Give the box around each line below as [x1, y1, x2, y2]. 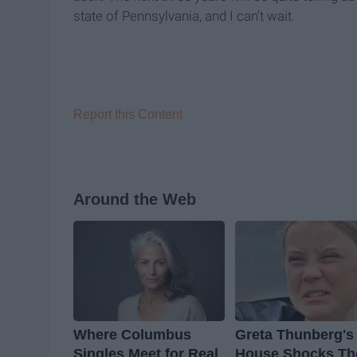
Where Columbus [73, 327, 191, 343]
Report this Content [73, 108, 182, 122]
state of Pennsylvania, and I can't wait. [73, 8, 295, 25]
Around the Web [73, 190, 196, 209]
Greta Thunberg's [235, 327, 355, 343]
